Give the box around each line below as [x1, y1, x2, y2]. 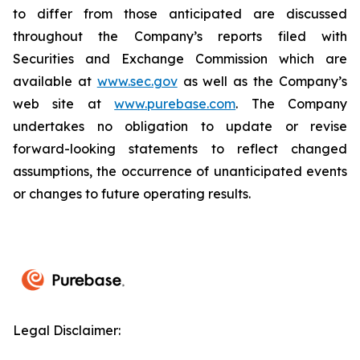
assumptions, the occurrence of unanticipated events [13, 163, 347, 179]
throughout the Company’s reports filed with [13, 28, 347, 44]
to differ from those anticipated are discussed [13, 6, 347, 22]
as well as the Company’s [177, 73, 348, 89]
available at [13, 73, 97, 89]
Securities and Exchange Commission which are [13, 51, 347, 67]
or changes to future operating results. [13, 186, 251, 202]
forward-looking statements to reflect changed [13, 141, 347, 157]
